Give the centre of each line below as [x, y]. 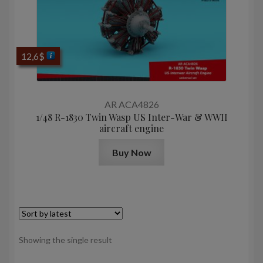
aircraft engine [131, 129]
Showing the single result [65, 240]
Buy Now [131, 152]
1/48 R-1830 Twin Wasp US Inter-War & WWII [131, 117]
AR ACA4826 [131, 104]
